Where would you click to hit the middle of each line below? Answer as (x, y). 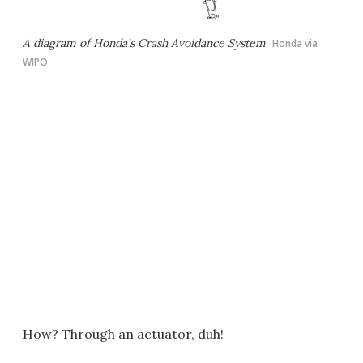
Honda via (295, 44)
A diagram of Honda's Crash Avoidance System (144, 43)
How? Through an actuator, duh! (123, 334)
